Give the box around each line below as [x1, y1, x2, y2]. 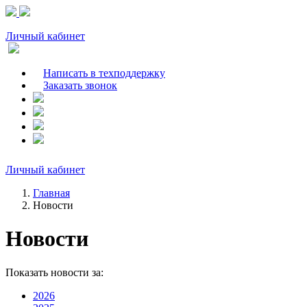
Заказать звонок [43, 79, 117, 91]
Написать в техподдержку [43, 67, 165, 79]
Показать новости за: [5, 266, 103, 278]
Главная [33, 187, 70, 199]
